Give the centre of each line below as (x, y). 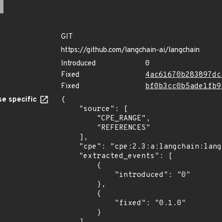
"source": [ (70, 109)
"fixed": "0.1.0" (88, 203)
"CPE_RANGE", (79, 119)
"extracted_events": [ (70, 156)
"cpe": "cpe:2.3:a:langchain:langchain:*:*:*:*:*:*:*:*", (70, 147)
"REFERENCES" (79, 128)
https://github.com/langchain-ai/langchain (130, 50)
